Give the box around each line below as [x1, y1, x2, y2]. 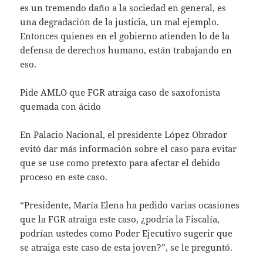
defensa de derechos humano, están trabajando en [20, 43, 232, 56]
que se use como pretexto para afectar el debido [20, 156, 221, 168]
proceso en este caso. [20, 170, 108, 183]
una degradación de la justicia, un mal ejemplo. [20, 15, 220, 28]
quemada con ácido [20, 100, 102, 112]
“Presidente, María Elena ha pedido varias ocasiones [20, 198, 240, 211]
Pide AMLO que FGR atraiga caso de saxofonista [20, 86, 221, 98]
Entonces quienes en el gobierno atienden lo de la [20, 29, 230, 42]
